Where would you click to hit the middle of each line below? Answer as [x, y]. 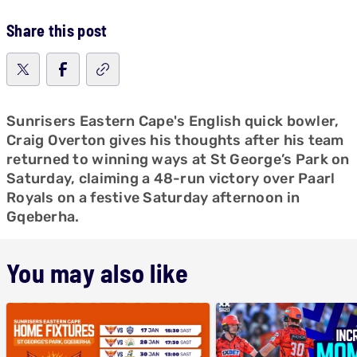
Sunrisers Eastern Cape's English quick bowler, [173, 121]
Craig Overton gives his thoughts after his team [175, 140]
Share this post [57, 30]
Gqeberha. [43, 217]
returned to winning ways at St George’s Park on [178, 159]
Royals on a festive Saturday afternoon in [153, 198]
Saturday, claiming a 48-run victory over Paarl [171, 178]
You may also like [98, 273]
